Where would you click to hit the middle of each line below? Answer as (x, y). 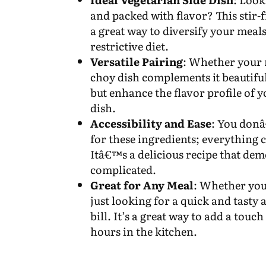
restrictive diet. (130, 46)
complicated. (123, 169)
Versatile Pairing (137, 61)
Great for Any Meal (142, 185)
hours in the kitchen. (144, 231)
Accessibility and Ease (151, 123)
